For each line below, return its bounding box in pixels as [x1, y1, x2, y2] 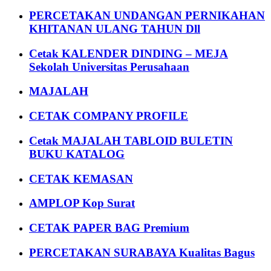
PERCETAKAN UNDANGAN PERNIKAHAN [29, 8, 265, 22]
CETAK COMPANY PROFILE [29, 109, 188, 123]
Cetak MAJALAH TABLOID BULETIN [29, 134, 233, 147]
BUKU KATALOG [29, 147, 125, 160]
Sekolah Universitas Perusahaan [29, 60, 189, 73]
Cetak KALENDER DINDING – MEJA [29, 47, 228, 60]
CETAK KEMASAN [29, 172, 133, 185]
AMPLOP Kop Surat [29, 197, 135, 210]
